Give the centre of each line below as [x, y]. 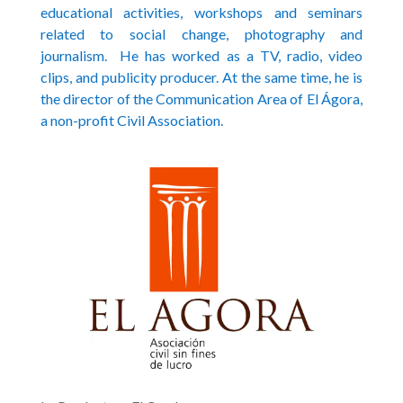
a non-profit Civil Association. [131, 121]
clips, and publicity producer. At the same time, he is [201, 77]
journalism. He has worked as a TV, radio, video [201, 56]
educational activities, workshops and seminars [201, 13]
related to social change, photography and [201, 34]
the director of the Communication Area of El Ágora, [201, 99]
